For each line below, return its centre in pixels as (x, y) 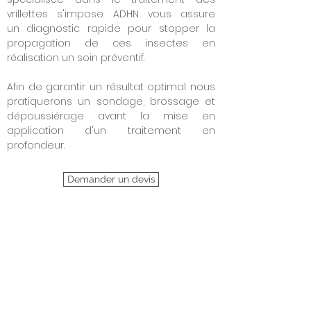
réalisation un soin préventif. (76, 58)
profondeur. (36, 145)
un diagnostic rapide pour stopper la (111, 28)
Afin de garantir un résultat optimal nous (111, 87)
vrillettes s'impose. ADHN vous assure (111, 14)
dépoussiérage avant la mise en (111, 116)
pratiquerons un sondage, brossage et (111, 101)
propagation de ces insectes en (111, 43)
